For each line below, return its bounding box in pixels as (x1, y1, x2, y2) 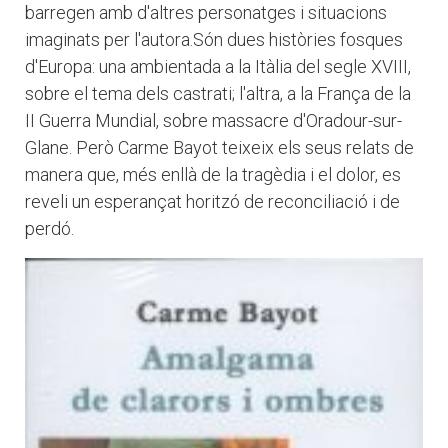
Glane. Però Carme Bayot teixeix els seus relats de (25, 137, 414, 159)
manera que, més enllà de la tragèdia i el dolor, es (25, 164, 401, 186)
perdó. (25, 218, 74, 240)
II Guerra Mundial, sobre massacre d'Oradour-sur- (25, 110, 402, 132)
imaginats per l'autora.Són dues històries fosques (25, 29, 403, 51)
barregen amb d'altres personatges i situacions (25, 2, 387, 24)
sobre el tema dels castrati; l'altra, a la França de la (25, 83, 411, 105)
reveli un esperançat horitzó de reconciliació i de (25, 191, 400, 213)
